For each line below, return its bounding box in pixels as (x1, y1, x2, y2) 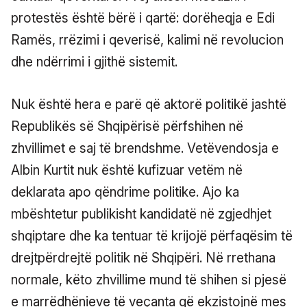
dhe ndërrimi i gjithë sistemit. (11, 53, 177, 70)
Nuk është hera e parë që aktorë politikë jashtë (11, 96, 286, 112)
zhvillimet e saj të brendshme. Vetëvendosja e (11, 140, 279, 156)
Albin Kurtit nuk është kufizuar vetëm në (11, 162, 243, 178)
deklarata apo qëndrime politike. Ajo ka (11, 184, 239, 200)
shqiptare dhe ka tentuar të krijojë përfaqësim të (11, 228, 293, 244)
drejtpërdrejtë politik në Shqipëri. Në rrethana (11, 249, 275, 266)
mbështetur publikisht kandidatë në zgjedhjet (11, 206, 271, 222)
